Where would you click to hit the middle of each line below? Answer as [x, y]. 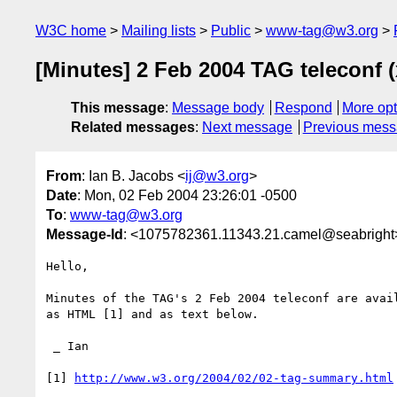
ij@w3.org [217, 175]
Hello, [67, 266]
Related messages [133, 128]
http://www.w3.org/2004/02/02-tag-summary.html [234, 378]
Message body [218, 108]
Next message [247, 128]
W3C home [71, 31]
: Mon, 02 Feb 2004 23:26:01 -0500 [187, 195]
